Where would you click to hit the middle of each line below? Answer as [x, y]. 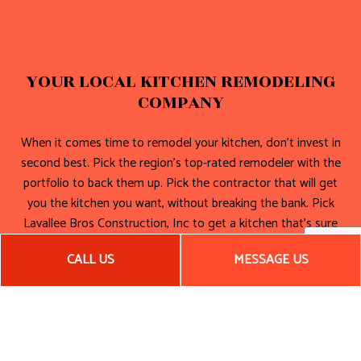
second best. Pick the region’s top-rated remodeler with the [180, 163]
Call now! [180, 276]
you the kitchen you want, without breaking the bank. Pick [180, 203]
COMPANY [180, 102]
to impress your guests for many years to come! [180, 243]
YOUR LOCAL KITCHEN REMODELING [180, 81]
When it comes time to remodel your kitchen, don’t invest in [180, 143]
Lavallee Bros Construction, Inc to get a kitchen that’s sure [180, 223]
